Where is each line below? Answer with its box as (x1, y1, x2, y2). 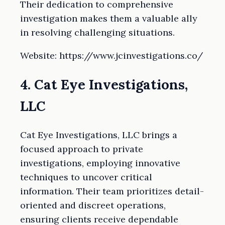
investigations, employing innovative (20, 157, 180, 169)
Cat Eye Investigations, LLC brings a (20, 129, 177, 141)
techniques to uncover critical (20, 171, 152, 183)
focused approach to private (20, 143, 143, 155)
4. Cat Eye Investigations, (20, 76, 188, 93)
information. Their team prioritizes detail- (20, 185, 204, 197)
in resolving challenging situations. (20, 26, 175, 38)
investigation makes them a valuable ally (20, 12, 197, 24)
